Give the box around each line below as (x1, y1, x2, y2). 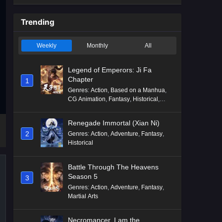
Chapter (68, 75, 93, 83)
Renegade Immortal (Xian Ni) (68, 118, 160, 127)
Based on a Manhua (111, 86, 165, 94)
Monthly (86, 42, 108, 49)
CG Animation (68, 95, 106, 103)
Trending (21, 17, 55, 27)
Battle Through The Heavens (68, 163, 159, 171)
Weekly (37, 42, 57, 49)
